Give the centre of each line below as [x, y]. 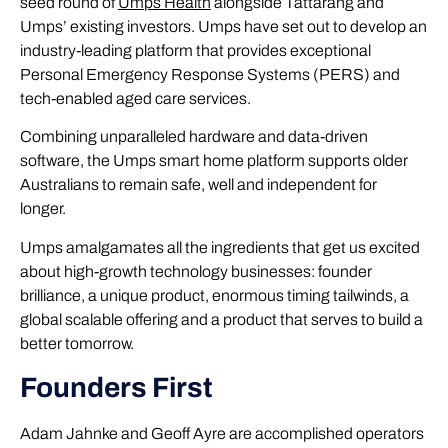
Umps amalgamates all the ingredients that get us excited [220, 247]
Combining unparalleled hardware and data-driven [194, 137]
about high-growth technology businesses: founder [196, 271]
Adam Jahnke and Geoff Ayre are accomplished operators [222, 433]
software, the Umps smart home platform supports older [214, 161]
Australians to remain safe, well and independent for [198, 185]
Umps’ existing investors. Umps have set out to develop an [223, 26]
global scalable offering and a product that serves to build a [221, 319]
